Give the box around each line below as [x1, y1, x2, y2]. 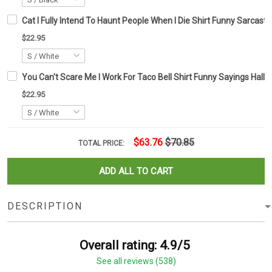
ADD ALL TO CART [99, 166, 173, 177]
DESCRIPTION [7, 200, 83, 212]
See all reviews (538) [96, 256, 176, 267]
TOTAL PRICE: [78, 139, 126, 148]
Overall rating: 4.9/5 [80, 238, 190, 253]
